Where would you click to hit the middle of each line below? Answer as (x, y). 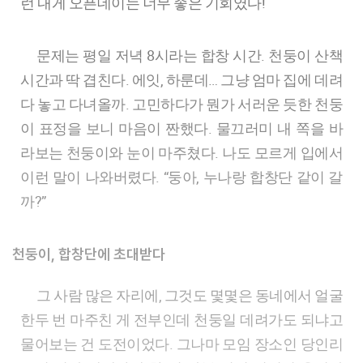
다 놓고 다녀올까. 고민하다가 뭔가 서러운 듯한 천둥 (181, 104)
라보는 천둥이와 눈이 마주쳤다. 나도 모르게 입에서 (181, 152)
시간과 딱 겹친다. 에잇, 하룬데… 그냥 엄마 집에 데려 (181, 79)
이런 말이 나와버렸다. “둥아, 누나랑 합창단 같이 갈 (181, 177)
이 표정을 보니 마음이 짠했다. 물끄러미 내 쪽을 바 (181, 128)
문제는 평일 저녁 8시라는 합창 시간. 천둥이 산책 (44, 55)
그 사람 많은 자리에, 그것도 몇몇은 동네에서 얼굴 (44, 295)
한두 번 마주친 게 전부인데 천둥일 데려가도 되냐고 (181, 319)
